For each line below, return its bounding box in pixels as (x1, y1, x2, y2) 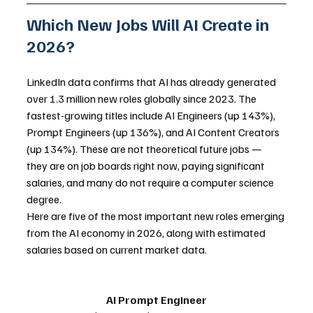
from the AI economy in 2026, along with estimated (27, 225, 268, 240)
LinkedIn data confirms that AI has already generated (27, 74, 278, 89)
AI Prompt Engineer (106, 292, 207, 307)
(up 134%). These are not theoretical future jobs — (27, 141, 264, 156)
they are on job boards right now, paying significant (27, 158, 267, 173)
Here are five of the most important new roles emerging (27, 208, 286, 223)
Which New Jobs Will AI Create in (27, 13, 272, 34)
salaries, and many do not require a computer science (27, 175, 276, 189)
